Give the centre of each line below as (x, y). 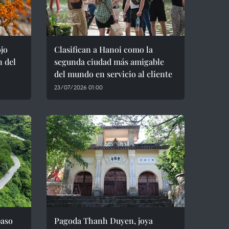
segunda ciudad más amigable (109, 62)
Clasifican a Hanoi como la (104, 49)
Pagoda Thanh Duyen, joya (104, 221)
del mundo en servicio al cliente (113, 74)
